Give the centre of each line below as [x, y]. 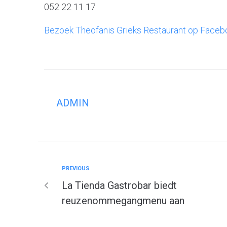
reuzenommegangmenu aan [123, 200]
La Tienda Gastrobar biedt [119, 185]
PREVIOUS [75, 168]
